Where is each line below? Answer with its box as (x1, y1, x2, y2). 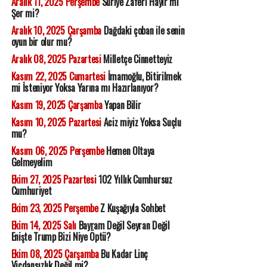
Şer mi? (11, 6, 39, 21)
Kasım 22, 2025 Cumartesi (11, 69, 105, 84)
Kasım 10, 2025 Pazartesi (11, 115, 101, 130)
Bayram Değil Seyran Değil (76, 218, 170, 233)
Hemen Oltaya (104, 144, 155, 159)
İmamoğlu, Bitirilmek (105, 69, 181, 84)
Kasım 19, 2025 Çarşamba (11, 98, 103, 113)
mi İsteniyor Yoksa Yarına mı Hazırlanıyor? (11, 80, 159, 95)
